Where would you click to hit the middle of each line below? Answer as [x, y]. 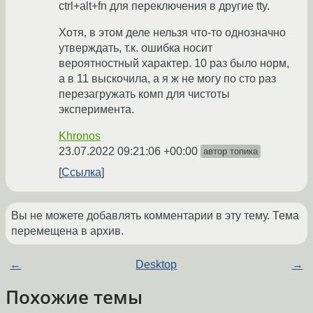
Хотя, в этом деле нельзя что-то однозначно [172, 33]
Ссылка [81, 173]
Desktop [156, 265]
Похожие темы [74, 297]
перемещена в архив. [67, 231]
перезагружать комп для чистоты [144, 94]
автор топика [231, 152]
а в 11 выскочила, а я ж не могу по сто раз [167, 79]
